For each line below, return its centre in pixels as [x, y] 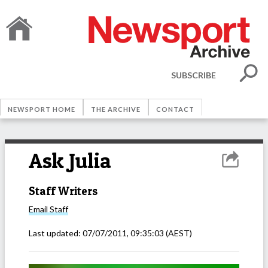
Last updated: [56, 233]
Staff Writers [63, 191]
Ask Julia [70, 161]
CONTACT [175, 109]
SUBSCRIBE [194, 75]
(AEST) [178, 233]
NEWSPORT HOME [42, 109]
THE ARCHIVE [116, 109]
